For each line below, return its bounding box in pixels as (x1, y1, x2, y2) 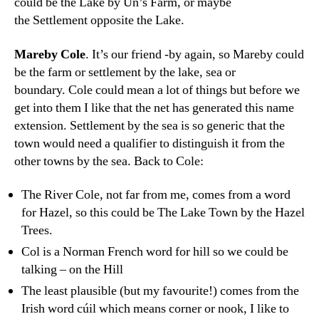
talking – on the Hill (21, 261, 123, 278)
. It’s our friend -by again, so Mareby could (85, 46, 304, 63)
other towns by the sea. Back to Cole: (14, 152, 204, 169)
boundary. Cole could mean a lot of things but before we (14, 81, 300, 98)
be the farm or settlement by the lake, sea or (14, 63, 236, 80)
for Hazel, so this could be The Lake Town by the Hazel (21, 204, 305, 221)
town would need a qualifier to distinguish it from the (14, 135, 285, 152)
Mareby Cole (14, 46, 85, 63)
